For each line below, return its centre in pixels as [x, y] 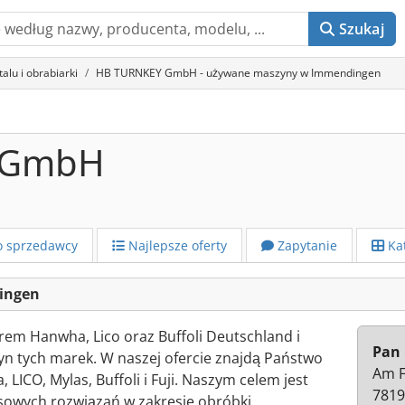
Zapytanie [306, 245]
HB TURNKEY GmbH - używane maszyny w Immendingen [238, 73]
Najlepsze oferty [176, 245]
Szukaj [361, 29]
